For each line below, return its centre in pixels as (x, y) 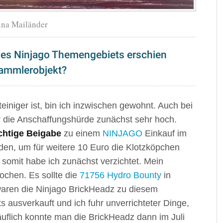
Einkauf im (165, 133)
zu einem (82, 133)
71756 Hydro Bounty (120, 175)
